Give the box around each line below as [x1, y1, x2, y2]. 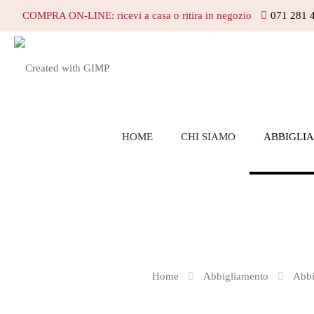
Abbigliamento [203, 271, 268, 282]
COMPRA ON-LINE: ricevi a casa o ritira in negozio [22, 10, 252, 21]
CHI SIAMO [181, 131, 235, 142]
